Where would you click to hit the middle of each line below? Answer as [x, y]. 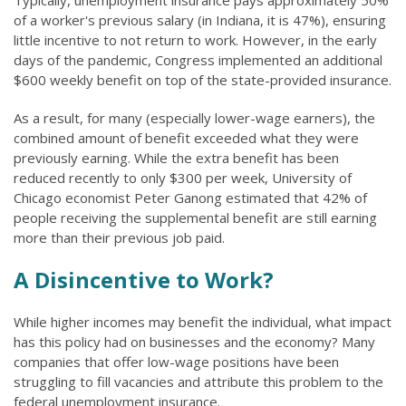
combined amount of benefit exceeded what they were [186, 138]
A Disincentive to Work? [144, 280]
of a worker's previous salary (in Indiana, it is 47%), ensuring [200, 20]
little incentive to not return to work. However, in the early [195, 40]
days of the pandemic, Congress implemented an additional [198, 60]
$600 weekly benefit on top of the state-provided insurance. [203, 80]
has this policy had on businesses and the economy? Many [194, 342]
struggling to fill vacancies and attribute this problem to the [198, 382]
